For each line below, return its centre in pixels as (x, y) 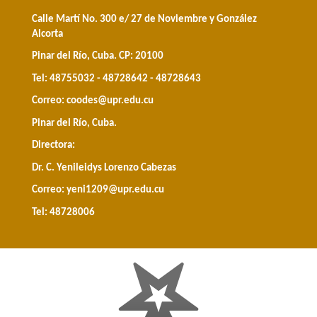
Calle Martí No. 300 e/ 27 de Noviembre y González (144, 19)
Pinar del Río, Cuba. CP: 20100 (98, 57)
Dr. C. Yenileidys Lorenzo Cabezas (104, 168)
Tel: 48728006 (63, 212)
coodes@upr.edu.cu (110, 101)
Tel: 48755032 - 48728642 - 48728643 (116, 79)
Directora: (53, 146)
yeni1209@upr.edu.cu (115, 190)
